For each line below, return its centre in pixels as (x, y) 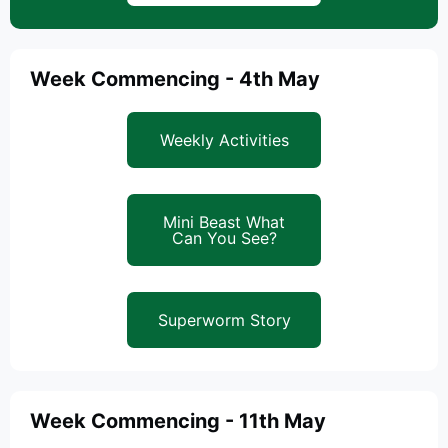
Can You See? (224, 238)
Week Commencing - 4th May (175, 79)
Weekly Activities (224, 140)
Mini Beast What (224, 222)
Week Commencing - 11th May (178, 421)
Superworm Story (224, 320)
